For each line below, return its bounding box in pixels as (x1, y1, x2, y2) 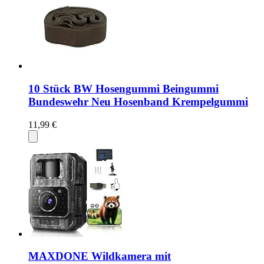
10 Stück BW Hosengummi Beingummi (28, 82, 219, 95)
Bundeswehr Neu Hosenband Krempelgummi (28, 95, 248, 108)
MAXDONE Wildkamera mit (28, 250, 171, 263)
